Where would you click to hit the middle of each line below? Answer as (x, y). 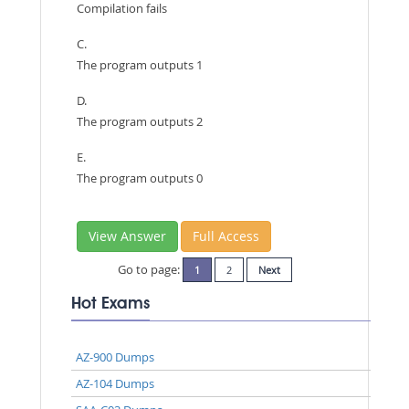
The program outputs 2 (140, 121)
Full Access (226, 236)
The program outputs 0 (140, 178)
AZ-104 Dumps (115, 383)
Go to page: (150, 269)
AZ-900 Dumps (115, 357)
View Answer (127, 236)
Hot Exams (110, 304)
